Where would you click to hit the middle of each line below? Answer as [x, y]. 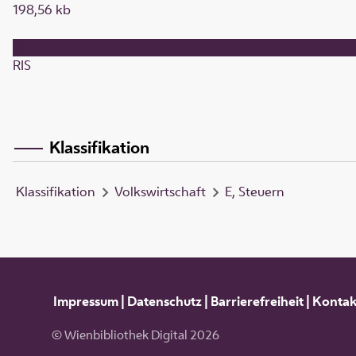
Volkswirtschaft [160, 192]
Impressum [85, 301]
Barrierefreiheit [257, 301]
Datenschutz [164, 301]
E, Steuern [255, 192]
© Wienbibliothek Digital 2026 [135, 335]
